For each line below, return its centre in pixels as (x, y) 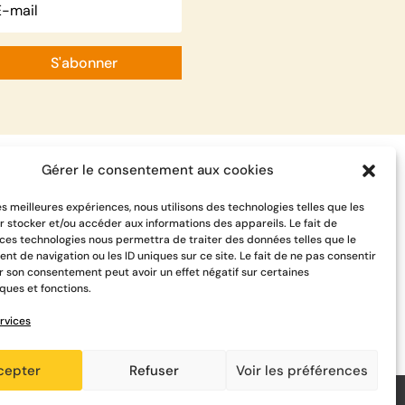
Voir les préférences (301, 370)
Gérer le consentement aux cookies (158, 170)
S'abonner (84, 63)
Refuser (154, 370)
